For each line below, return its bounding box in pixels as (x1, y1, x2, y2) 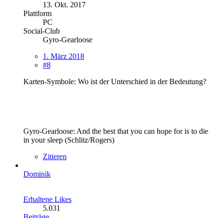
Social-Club (23, 26, 60, 35)
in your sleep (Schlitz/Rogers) (23, 135, 114, 144)
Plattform (23, 9, 52, 18)
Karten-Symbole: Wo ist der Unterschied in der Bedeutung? (23, 77, 206, 86)
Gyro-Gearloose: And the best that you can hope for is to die (23, 127, 208, 135)
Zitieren (43, 152, 67, 161)
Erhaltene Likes (23, 195, 72, 203)
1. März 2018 (43, 52, 84, 60)
